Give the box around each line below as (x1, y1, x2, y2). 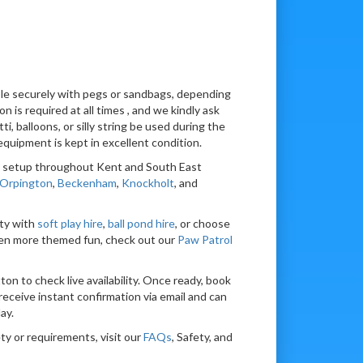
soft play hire (36, 216, 103, 230)
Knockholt (121, 175, 174, 190)
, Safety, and (171, 329, 233, 344)
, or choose (174, 216, 230, 230)
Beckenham (57, 175, 117, 190)
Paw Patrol (177, 232, 233, 246)
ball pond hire (107, 216, 175, 230)
